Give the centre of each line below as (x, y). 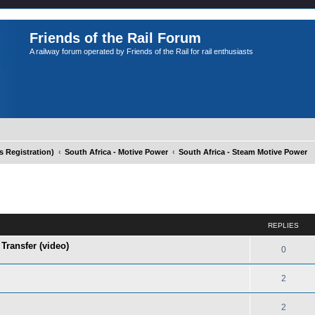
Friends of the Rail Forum (115, 38)
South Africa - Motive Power (116, 152)
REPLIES (283, 225)
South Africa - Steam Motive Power (243, 152)
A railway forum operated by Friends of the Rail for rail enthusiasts (141, 51)
